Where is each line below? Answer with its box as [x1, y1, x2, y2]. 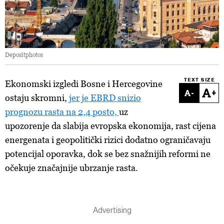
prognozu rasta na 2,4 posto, [5, 106, 119, 117]
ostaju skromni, [5, 92, 69, 103]
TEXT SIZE [183, 77, 215, 83]
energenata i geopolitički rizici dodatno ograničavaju [5, 134, 210, 145]
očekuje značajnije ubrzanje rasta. [5, 162, 138, 173]
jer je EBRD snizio [69, 92, 141, 103]
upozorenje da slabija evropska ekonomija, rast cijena [5, 120, 216, 131]
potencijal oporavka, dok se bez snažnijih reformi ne [5, 148, 210, 159]
